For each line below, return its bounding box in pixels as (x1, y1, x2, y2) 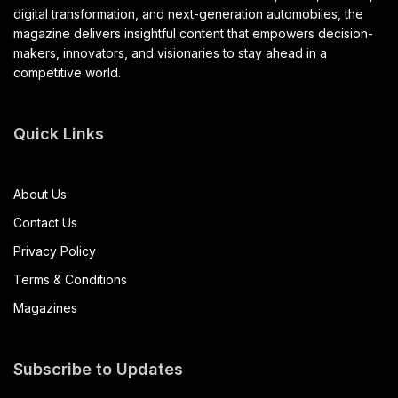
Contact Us (13, 214, 77, 230)
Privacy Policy (13, 243, 96, 259)
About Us (13, 186, 67, 202)
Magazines (13, 299, 77, 315)
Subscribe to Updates (13, 359, 183, 378)
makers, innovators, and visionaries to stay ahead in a (13, 44, 328, 60)
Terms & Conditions (13, 271, 127, 287)
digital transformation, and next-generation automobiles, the (13, 5, 364, 21)
